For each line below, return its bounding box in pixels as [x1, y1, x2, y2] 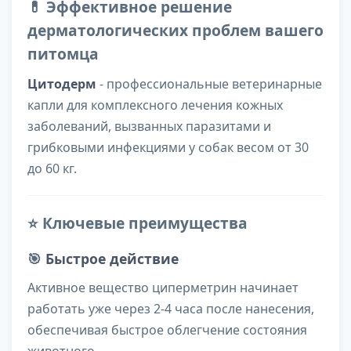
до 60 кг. [27, 160, 77, 178]
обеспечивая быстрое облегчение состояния [27, 321, 307, 339]
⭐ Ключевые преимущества [27, 212, 248, 234]
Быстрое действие [45, 249, 179, 269]
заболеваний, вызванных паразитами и [27, 118, 271, 136]
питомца [27, 43, 99, 65]
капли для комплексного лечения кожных [27, 96, 283, 114]
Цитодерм [27, 75, 96, 93]
